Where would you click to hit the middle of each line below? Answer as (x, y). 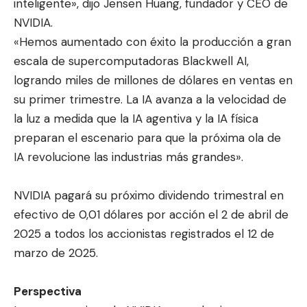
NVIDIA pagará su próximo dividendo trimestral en (149, 195)
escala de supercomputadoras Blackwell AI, (131, 61)
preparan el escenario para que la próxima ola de (147, 137)
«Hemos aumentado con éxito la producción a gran (152, 41)
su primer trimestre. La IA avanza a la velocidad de (150, 99)
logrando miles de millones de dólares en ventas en (153, 80)
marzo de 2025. (56, 253)
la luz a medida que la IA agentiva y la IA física (136, 118)
